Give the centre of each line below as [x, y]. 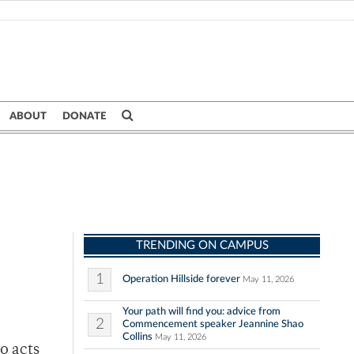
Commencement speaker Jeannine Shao [213, 324]
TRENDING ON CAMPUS [202, 246]
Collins [137, 337]
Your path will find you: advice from [201, 312]
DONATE [84, 116]
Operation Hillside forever [181, 279]
